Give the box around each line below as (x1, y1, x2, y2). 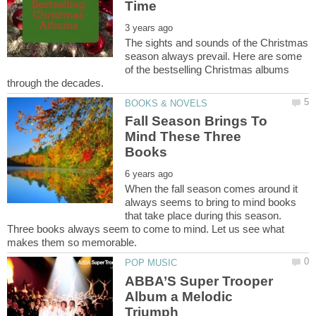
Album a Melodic (125, 288, 233, 304)
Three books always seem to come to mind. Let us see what (7, 223, 284, 236)
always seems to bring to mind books (125, 196, 297, 209)
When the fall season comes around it (125, 183, 298, 195)
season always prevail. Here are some (125, 50, 303, 63)
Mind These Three (125, 129, 242, 145)
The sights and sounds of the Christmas (125, 37, 309, 49)
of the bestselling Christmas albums (125, 63, 290, 76)
